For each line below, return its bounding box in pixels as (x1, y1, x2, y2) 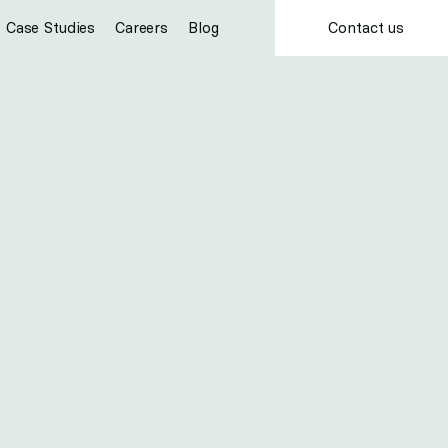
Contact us (328, 17, 404, 37)
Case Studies (5, 18, 96, 37)
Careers (115, 18, 169, 37)
